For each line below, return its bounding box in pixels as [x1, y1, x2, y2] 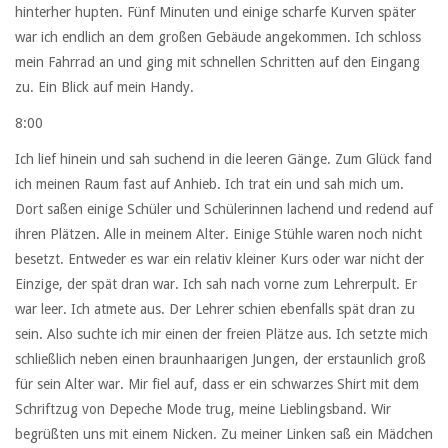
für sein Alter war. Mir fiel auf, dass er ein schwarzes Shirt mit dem [15, 376, 419, 393]
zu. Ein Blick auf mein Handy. [15, 78, 194, 95]
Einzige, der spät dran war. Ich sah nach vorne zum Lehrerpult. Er [15, 276, 417, 293]
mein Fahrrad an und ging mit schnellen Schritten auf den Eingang [15, 53, 420, 70]
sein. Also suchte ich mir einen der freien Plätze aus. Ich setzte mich [15, 326, 428, 343]
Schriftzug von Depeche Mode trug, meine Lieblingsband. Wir [15, 401, 391, 418]
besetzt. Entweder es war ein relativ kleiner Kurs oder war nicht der [15, 251, 424, 268]
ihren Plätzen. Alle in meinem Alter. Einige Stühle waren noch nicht [15, 226, 422, 243]
